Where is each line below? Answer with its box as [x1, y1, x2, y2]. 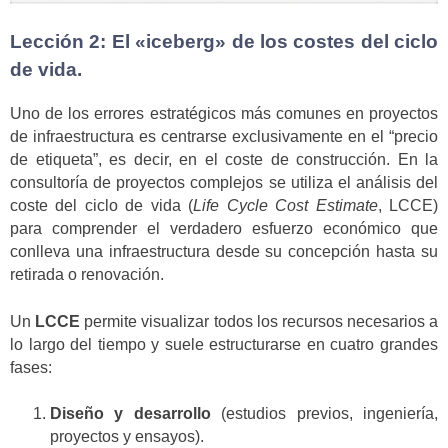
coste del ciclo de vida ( [10, 197, 194, 215]
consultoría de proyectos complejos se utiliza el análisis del [10, 174, 438, 192]
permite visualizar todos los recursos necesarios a [80, 312, 438, 330]
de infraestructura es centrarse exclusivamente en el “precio [10, 128, 438, 146]
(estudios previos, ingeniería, [210, 405, 439, 423]
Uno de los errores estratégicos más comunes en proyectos [10, 105, 438, 123]
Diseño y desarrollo [50, 405, 211, 423]
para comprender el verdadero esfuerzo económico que [10, 220, 438, 238]
